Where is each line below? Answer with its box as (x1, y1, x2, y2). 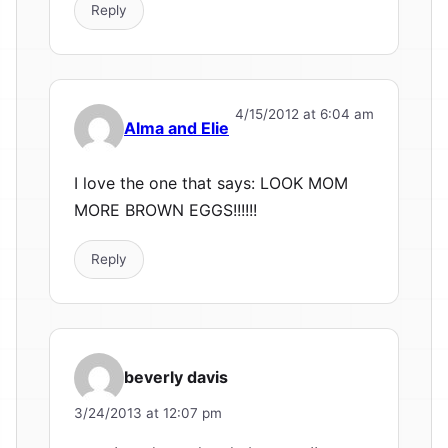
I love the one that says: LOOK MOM (74, 172, 348, 193)
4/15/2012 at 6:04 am (235, 105, 374, 122)
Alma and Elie (124, 118, 229, 139)
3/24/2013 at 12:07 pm (74, 404, 222, 421)
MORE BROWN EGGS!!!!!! (74, 199, 257, 220)
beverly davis (124, 367, 228, 388)
